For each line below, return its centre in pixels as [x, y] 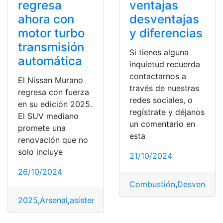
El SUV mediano [48, 116]
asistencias [90, 200]
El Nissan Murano [51, 80]
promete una [42, 128]
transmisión [51, 47]
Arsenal [54, 200]
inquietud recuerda [165, 64]
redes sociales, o [161, 100]
